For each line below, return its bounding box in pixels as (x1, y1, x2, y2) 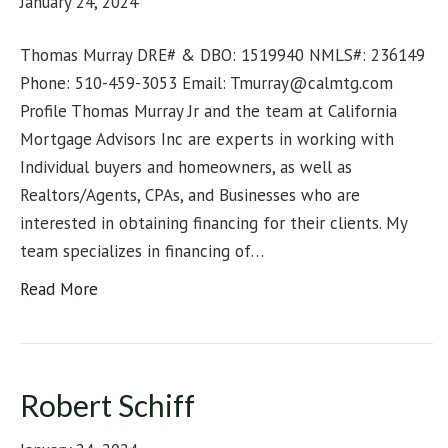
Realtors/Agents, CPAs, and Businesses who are (20, 184, 360, 207)
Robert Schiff (20, 387, 195, 424)
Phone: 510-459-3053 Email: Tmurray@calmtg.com (20, 72, 393, 95)
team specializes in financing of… (20, 240, 264, 263)
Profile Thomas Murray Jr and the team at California (20, 100, 397, 123)
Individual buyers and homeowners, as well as (20, 156, 352, 179)
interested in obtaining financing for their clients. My (20, 212, 407, 235)
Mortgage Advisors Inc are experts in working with (20, 128, 394, 151)
